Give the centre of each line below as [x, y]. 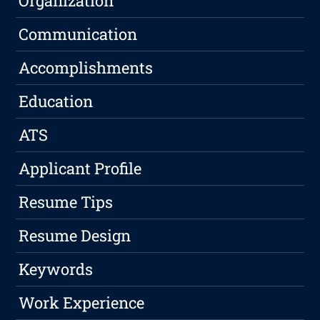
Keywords [56, 269]
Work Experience [82, 303]
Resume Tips [66, 202]
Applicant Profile [80, 169]
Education [56, 101]
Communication [78, 34]
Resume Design [75, 236]
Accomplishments [86, 68]
